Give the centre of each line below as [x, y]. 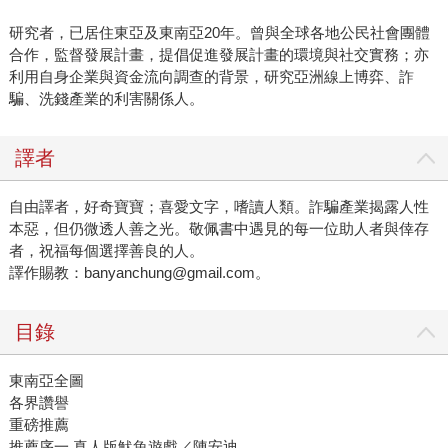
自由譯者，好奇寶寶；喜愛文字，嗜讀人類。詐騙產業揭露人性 [218, 206]
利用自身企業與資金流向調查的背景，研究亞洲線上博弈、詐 [211, 76]
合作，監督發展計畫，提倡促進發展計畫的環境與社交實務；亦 [218, 54]
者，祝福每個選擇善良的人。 [106, 250]
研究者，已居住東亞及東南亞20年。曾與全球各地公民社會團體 [219, 32]
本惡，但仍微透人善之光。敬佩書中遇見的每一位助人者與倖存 [218, 228]
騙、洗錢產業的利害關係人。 [106, 98]
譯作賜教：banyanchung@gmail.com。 [139, 272]
